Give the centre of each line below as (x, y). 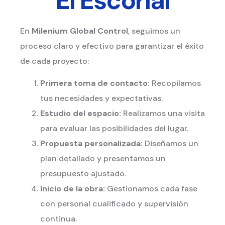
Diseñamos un (171, 144)
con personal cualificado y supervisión (114, 204)
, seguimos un (154, 31)
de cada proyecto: (54, 61)
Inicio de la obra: (73, 189)
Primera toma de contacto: (95, 83)
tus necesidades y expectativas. (101, 98)
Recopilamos (175, 83)
